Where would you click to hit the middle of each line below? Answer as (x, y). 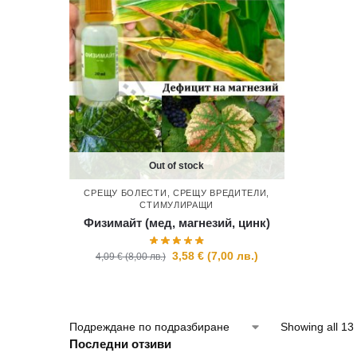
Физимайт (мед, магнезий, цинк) (177, 222)
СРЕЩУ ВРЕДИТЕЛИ (220, 192)
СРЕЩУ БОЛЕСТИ (126, 192)
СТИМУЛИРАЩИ (177, 204)
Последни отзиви (120, 344)
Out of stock (177, 165)
